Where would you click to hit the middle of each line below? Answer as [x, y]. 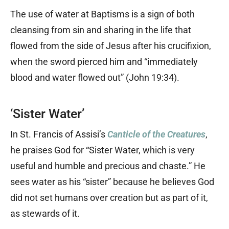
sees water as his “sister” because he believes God [112, 181]
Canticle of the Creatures [156, 134]
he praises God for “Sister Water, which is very [102, 150]
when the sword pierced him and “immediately [104, 61]
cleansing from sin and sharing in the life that [101, 30]
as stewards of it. [45, 213]
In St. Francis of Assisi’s [59, 134]
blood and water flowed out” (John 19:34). [95, 77]
